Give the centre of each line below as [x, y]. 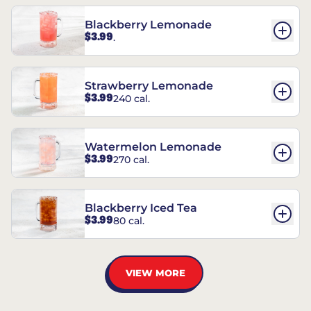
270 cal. [131, 159]
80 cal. [129, 220]
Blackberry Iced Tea [141, 208]
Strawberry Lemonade [149, 86]
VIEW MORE [155, 272]
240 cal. [132, 98]
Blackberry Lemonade [148, 25]
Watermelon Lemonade [153, 147]
